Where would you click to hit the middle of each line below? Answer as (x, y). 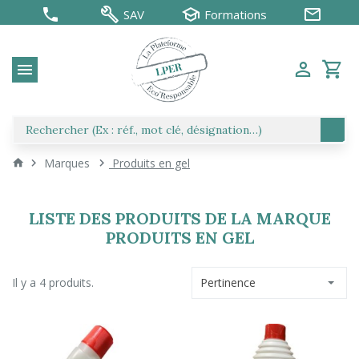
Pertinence (228, 282)
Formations (235, 14)
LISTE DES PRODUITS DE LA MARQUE (179, 218)
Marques (67, 163)
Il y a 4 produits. (53, 282)
